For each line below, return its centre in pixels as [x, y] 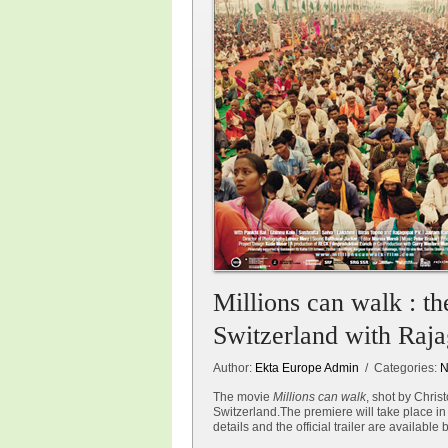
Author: [234, 368]
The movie [243, 397]
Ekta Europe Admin [307, 368]
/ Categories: [399, 368]
